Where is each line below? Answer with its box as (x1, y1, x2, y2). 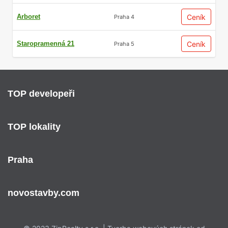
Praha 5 (114, 40, 134, 47)
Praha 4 (114, 13, 134, 20)
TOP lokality (8, 122, 61, 132)
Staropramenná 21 (17, 40, 74, 47)
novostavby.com (8, 188, 79, 198)
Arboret (17, 13, 40, 20)
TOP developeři (8, 89, 75, 99)
